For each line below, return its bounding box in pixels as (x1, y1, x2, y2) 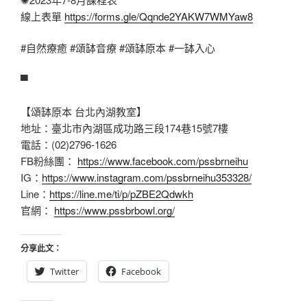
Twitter (50, 265, 79, 278)
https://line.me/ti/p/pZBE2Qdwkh (49, 186, 193, 201)
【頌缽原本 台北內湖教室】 (21, 104, 147, 119)
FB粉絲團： (21, 153, 77, 169)
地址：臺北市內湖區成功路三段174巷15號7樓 (21, 121, 228, 136)
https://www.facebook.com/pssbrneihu (77, 153, 248, 169)
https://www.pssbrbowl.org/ (54, 203, 175, 218)
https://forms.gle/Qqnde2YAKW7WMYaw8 (64, 8, 253, 23)
